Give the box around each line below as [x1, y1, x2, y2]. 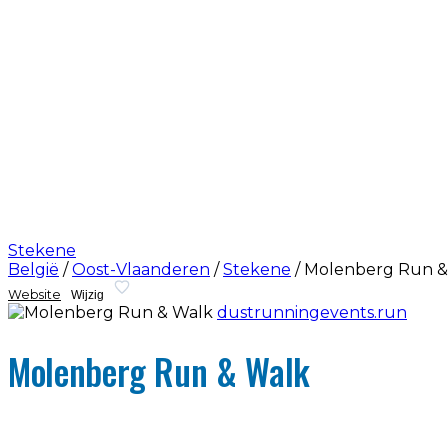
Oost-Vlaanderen [72, 259, 210, 279]
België [8, 259, 59, 279]
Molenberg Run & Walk [8, 345, 310, 398]
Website [8, 287, 61, 303]
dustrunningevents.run [217, 302, 407, 322]
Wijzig [71, 287, 104, 302]
